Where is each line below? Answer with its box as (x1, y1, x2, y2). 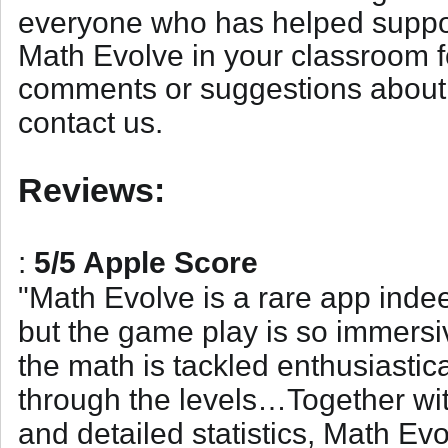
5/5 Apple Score (33, 245, 258, 279)
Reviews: (17, 171, 165, 209)
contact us (17, 105, 155, 139)
